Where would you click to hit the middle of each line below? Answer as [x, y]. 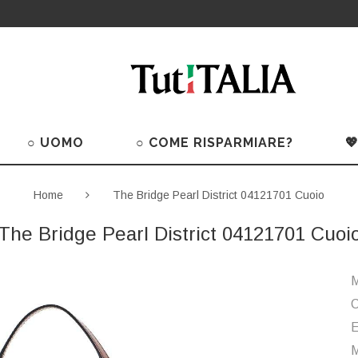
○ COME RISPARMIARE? [214, 143]
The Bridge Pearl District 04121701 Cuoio [219, 195]
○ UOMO [55, 143]
